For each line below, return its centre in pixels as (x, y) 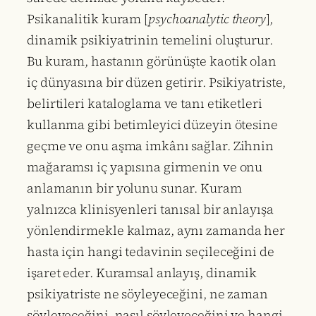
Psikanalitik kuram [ (87, 18)
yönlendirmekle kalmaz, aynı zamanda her (156, 230)
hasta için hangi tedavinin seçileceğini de (151, 251)
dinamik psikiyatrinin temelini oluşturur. (150, 39)
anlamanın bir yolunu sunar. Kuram (134, 188)
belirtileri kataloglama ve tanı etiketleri (145, 103)
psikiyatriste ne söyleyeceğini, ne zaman (147, 293)
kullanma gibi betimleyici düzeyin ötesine (152, 124)
